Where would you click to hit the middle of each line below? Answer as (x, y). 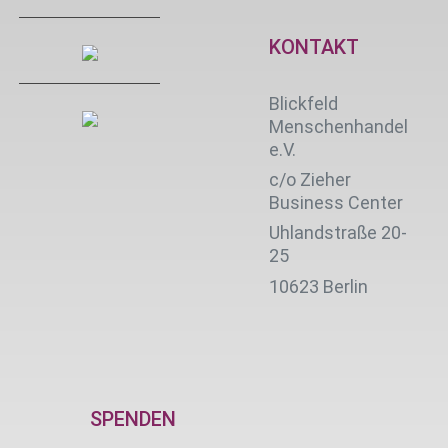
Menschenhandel (338, 126)
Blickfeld (303, 103)
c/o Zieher (310, 180)
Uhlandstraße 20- (338, 233)
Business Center (338, 203)
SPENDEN (133, 418)
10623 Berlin (318, 286)
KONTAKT (314, 47)
